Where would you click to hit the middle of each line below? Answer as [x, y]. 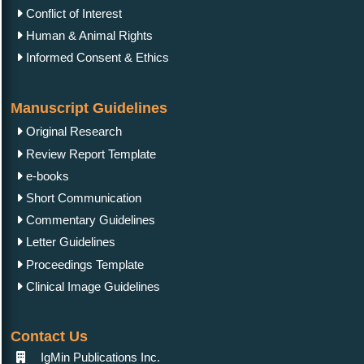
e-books [46, 175]
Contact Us [49, 337]
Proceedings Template [83, 264]
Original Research [72, 132]
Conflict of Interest [72, 13]
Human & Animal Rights [88, 36]
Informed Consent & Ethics [96, 58]
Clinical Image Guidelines [91, 286]
